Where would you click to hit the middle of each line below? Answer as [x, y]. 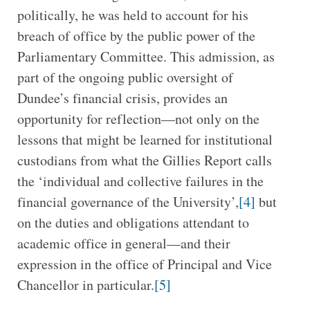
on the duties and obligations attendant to [133, 223]
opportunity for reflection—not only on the [138, 119]
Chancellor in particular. [85, 285]
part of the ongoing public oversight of [125, 77]
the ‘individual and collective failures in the [140, 181]
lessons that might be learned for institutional [145, 140]
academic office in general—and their [124, 244]
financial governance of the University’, [128, 202]
